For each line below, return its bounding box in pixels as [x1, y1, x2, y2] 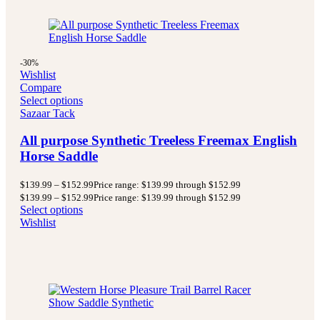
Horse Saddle [20, 149, 98, 164]
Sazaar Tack [20, 106, 75, 119]
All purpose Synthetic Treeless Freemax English [20, 133, 297, 149]
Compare [20, 81, 61, 94]
